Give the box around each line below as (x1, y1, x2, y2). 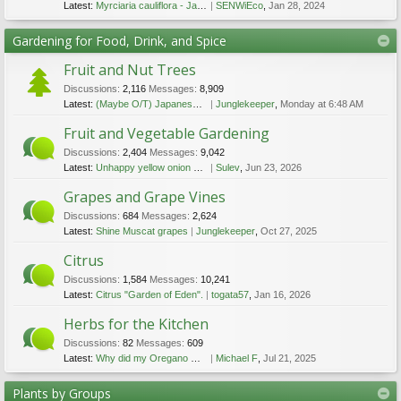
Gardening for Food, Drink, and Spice (13, 32, 226, 49)
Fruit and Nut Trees (64, 60, 196, 80)
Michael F (215, 353, 258, 363)
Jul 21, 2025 (262, 353, 316, 363)
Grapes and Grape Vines (64, 187, 226, 207)
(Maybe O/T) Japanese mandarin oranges (96, 98, 192, 109)
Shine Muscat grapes (96, 226, 188, 236)
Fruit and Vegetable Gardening (64, 124, 269, 143)
